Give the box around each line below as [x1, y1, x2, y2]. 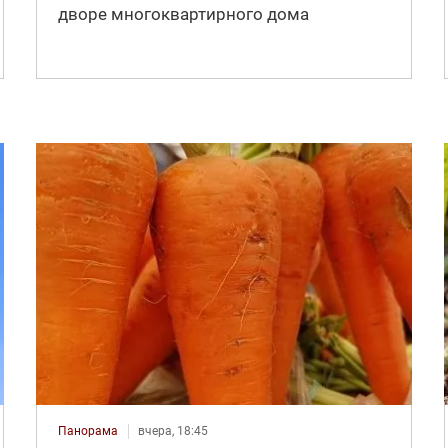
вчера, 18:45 [137, 423, 208, 438]
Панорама [57, 423, 118, 438]
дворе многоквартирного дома [57, 3, 309, 24]
